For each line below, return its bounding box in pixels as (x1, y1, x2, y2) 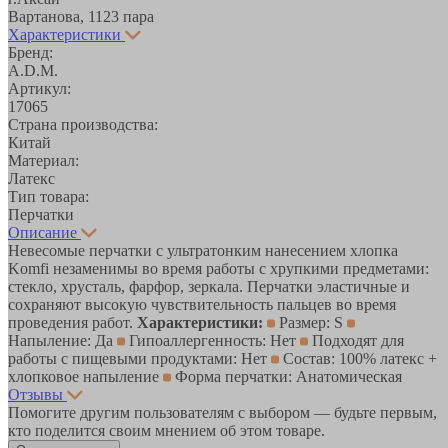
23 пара (103, 7, 154, 25)
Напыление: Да (8, 331, 117, 349)
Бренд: (8, 43, 53, 61)
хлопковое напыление (8, 367, 163, 385)
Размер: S (275, 313, 347, 331)
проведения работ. (8, 313, 137, 331)
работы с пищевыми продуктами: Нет (8, 349, 271, 367)
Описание (8, 223, 77, 241)
